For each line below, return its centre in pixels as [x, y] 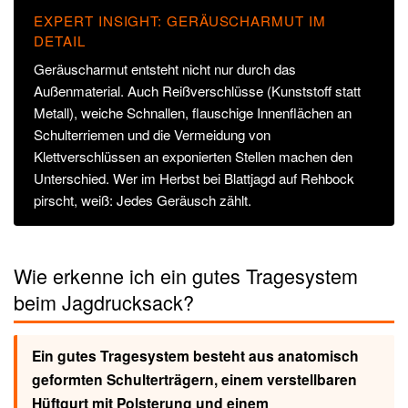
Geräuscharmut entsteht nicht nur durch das [165, 68]
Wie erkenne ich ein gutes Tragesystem [186, 275]
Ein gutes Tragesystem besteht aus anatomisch [195, 355]
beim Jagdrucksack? [104, 301]
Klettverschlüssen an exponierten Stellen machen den [194, 156]
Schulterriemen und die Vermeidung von [153, 134]
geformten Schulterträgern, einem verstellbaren [194, 379]
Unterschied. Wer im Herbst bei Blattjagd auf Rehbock [194, 178]
